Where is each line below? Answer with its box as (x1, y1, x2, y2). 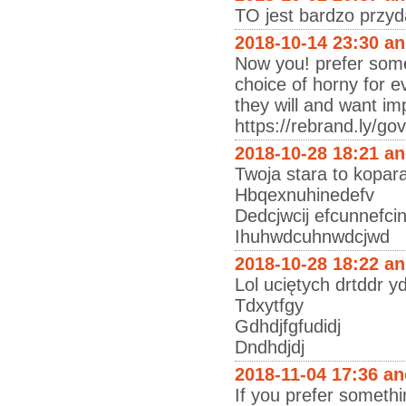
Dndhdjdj (235, 337, 304, 357)
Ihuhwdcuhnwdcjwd (235, 227, 390, 246)
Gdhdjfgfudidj (235, 316, 341, 336)
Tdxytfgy (235, 295, 304, 315)
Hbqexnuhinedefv (235, 185, 374, 205)
